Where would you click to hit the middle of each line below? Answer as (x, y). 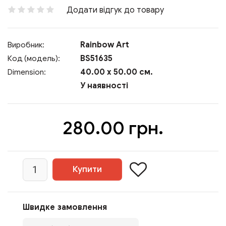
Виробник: (26, 45)
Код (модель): (34, 59)
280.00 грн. (113, 128)
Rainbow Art (105, 45)
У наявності (103, 86)
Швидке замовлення (65, 207)
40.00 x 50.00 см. (116, 72)
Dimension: (27, 72)
